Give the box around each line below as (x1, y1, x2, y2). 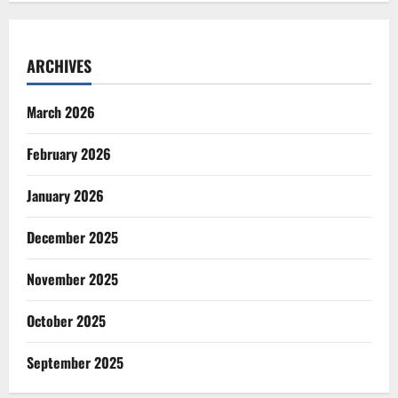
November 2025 (27, 267, 118, 290)
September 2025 (27, 351, 123, 373)
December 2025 (27, 226, 118, 248)
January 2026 (27, 184, 104, 206)
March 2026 (27, 100, 95, 123)
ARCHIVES (27, 53, 92, 77)
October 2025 (27, 309, 106, 331)
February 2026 (27, 142, 111, 164)
